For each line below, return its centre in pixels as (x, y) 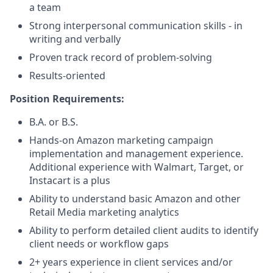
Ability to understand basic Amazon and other (135, 199)
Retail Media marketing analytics (104, 212)
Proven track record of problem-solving (121, 58)
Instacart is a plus (70, 181)
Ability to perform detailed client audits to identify (144, 231)
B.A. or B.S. (54, 122)
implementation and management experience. (136, 154)
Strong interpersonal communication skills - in (136, 26)
